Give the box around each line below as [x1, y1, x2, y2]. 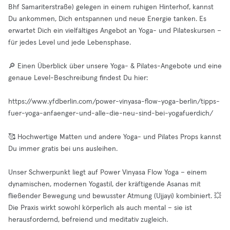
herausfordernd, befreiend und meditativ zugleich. [8, 216, 168, 223]
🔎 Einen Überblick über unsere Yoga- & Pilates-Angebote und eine [8, 63, 222, 70]
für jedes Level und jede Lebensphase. [8, 39, 131, 46]
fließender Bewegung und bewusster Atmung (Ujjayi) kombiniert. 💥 [8, 193, 221, 200]
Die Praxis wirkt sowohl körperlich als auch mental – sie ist [8, 204, 192, 212]
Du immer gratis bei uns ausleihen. [8, 145, 118, 152]
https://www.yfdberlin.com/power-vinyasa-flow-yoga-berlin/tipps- [8, 98, 220, 105]
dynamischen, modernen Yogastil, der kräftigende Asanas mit [8, 181, 201, 188]
